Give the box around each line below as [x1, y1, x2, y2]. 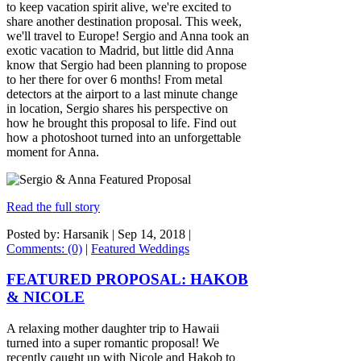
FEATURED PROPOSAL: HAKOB [6, 271, 248, 288]
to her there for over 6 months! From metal [6, 72, 222, 86]
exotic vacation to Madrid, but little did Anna [6, 43, 234, 57]
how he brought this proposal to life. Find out [6, 115, 236, 130]
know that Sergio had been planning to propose [6, 57, 247, 72]
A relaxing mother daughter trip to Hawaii [6, 322, 219, 335]
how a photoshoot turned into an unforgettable [6, 130, 241, 144]
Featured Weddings [91, 241, 189, 255]
